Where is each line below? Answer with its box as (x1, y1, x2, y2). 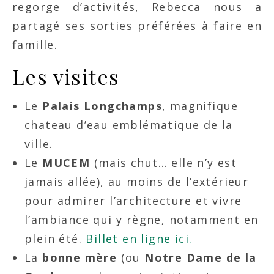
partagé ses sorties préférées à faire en (12, 18, 262, 34)
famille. (12, 37, 58, 53)
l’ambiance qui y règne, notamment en (24, 212, 259, 228)
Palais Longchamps (42, 98, 163, 114)
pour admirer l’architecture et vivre (24, 193, 242, 209)
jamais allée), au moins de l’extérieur (24, 174, 249, 190)
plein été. (24, 231, 86, 246)
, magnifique (162, 98, 239, 114)
